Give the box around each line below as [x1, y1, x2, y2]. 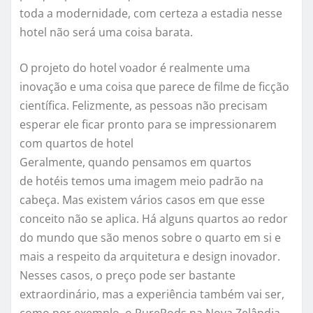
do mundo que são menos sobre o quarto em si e [20, 229, 281, 245]
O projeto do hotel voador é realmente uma [20, 59, 250, 75]
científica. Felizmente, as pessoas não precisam [20, 97, 268, 113]
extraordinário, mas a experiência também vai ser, [20, 286, 284, 302]
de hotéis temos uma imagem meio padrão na [20, 173, 263, 189]
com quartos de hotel [20, 135, 133, 151]
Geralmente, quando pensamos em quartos [20, 154, 252, 170]
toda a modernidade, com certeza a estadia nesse [20, 5, 282, 21]
